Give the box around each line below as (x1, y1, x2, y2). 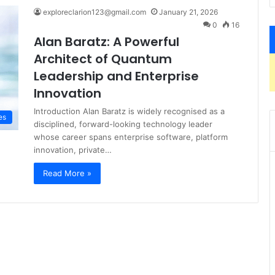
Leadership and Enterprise (34, 68, 199, 85)
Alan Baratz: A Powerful (34, 33, 179, 50)
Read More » (43, 168, 91, 178)
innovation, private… (34, 145, 112, 155)
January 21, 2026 (159, 7, 218, 17)
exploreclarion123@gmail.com (43, 7, 146, 17)
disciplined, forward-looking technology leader (34, 119, 212, 129)
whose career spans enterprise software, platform (34, 132, 228, 142)
